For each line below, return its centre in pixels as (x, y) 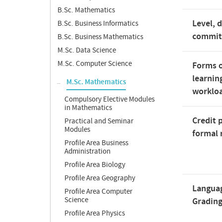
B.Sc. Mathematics (86, 10)
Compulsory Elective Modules (110, 99)
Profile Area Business (96, 143)
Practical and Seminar (99, 121)
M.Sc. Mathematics (96, 82)
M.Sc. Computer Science (95, 64)
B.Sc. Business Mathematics (100, 37)
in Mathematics (88, 108)
